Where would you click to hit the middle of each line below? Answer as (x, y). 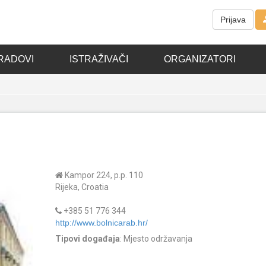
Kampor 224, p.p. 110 (103, 175)
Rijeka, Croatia (82, 187)
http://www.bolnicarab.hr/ (101, 223)
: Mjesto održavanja (156, 239)
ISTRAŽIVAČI (99, 59)
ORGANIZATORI (199, 59)
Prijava (233, 20)
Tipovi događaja (87, 239)
